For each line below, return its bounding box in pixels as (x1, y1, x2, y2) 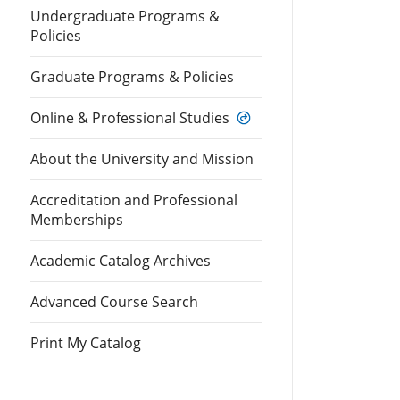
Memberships (30, 210, 123, 229)
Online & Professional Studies (30, 108, 229, 128)
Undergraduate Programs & (30, 6, 220, 26)
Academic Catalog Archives (30, 251, 211, 271)
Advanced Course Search (30, 292, 198, 312)
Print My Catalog (30, 333, 141, 353)
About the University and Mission (30, 149, 254, 169)
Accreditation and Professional (30, 190, 237, 210)
